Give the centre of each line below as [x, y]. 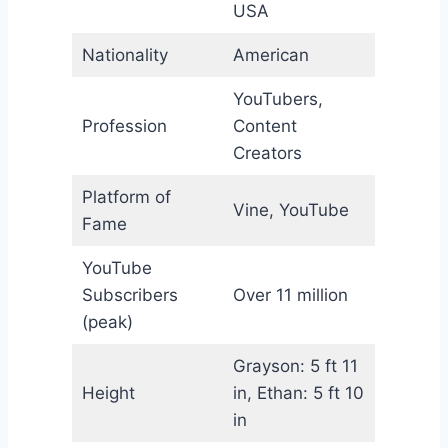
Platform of [126, 196]
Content [264, 125]
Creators [267, 152]
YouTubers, [277, 98]
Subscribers [129, 294]
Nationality [124, 54]
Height [108, 392]
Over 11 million [290, 294]
